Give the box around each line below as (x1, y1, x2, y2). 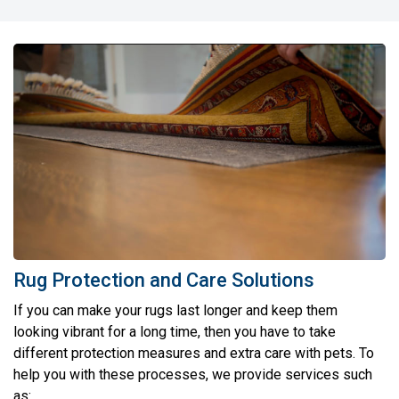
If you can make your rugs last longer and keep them (13, 301, 338, 319)
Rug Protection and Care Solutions (13, 268, 314, 291)
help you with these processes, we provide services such (13, 365, 372, 383)
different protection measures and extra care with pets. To (13, 344, 374, 362)
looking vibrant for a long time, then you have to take (13, 322, 336, 340)
